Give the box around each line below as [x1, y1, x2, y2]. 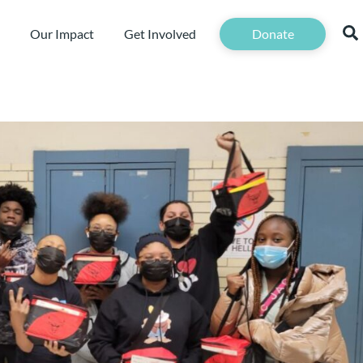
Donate [251, 25, 294, 41]
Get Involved [123, 25, 196, 41]
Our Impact [29, 25, 94, 41]
